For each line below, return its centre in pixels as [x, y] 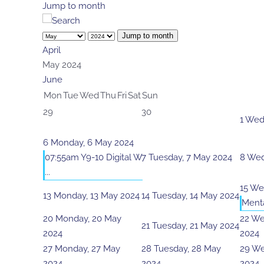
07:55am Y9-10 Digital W [93, 158]
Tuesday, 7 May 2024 [190, 158]
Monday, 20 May [88, 219]
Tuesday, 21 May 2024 [196, 226]
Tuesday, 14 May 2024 [196, 196]
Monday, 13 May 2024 [97, 196]
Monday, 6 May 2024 [92, 143]
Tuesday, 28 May [187, 249]
